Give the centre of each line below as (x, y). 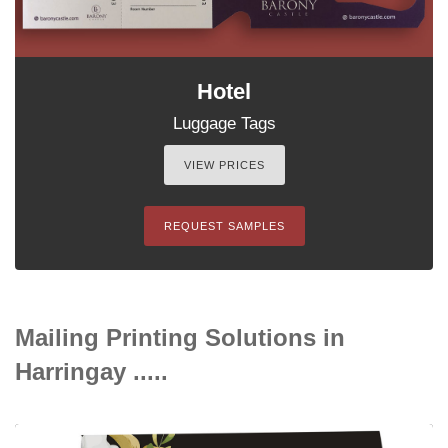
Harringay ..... (91, 371)
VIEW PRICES (224, 164)
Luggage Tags (224, 123)
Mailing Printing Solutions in (180, 337)
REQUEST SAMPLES (224, 225)
